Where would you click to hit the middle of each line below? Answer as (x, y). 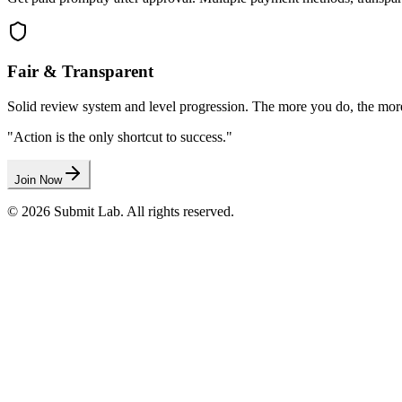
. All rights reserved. (177, 212)
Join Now (38, 180)
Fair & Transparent (80, 72)
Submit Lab (87, 212)
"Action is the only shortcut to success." (120, 137)
